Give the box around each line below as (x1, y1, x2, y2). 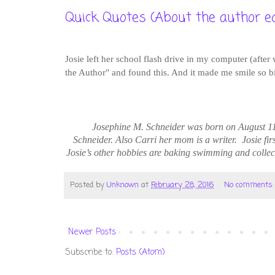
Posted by (70, 179, 107, 191)
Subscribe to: (65, 246, 116, 260)
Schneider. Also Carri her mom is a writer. (72, 134, 237, 145)
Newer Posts (68, 226, 116, 239)
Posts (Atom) (116, 246, 165, 260)
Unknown (107, 179, 139, 191)
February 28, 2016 (151, 179, 214, 191)
